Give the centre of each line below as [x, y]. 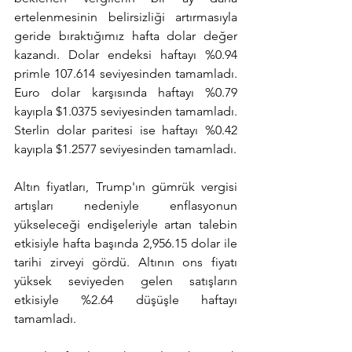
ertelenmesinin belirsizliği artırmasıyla [126, 17]
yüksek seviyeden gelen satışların [126, 281]
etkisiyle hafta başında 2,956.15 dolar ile [126, 243]
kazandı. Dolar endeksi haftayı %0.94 [126, 55]
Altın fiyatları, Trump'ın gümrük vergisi [126, 187]
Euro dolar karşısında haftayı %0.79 [126, 92]
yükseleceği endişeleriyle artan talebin [126, 224]
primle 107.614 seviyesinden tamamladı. [126, 73]
